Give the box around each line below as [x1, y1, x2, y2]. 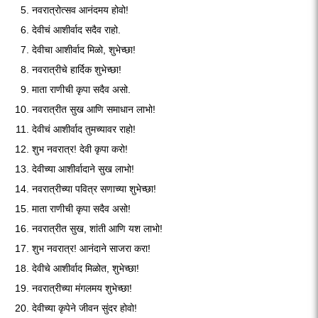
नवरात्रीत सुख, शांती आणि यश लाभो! [32, 223, 163, 234]
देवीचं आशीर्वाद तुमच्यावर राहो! [32, 124, 136, 135]
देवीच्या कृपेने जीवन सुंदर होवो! [32, 302, 137, 314]
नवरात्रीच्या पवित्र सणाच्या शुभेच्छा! [32, 183, 156, 194]
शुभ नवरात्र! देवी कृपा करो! [32, 143, 128, 155]
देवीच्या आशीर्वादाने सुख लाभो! [32, 163, 134, 175]
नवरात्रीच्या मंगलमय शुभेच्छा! [32, 283, 132, 294]
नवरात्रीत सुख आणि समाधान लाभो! [32, 104, 155, 115]
